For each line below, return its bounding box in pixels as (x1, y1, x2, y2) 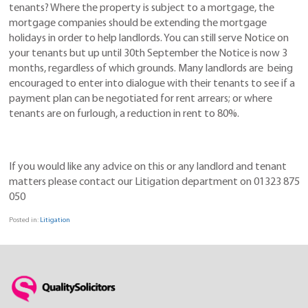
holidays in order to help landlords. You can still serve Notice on (9, 33, 289, 45)
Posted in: (9, 216, 40, 224)
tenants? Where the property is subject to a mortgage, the (9, 3, 274, 14)
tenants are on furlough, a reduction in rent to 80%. (9, 109, 239, 120)
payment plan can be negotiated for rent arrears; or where (9, 93, 272, 105)
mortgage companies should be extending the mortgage (9, 18, 267, 30)
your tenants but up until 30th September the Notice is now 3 (9, 48, 287, 60)
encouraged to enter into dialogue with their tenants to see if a (9, 78, 295, 90)
